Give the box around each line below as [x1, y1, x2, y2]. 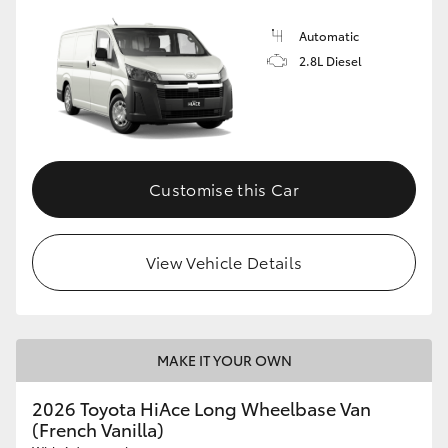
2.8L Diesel [299, 51, 362, 69]
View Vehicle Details [145, 250, 303, 274]
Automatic [299, 26, 359, 44]
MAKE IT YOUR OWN [156, 350, 292, 371]
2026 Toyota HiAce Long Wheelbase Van [32, 395, 371, 422]
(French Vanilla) [32, 416, 164, 443]
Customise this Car [149, 177, 299, 201]
